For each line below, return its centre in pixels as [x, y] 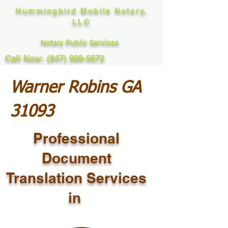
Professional [76, 138]
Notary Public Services [81, 42]
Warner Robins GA [76, 88]
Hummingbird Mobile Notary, [81, 10]
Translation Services [76, 178]
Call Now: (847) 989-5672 [55, 58]
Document [76, 158]
